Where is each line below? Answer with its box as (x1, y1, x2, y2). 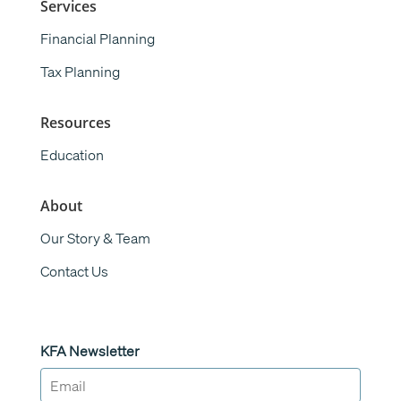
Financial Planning (39, 28, 155, 47)
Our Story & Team (39, 227, 150, 247)
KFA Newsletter (39, 340, 140, 360)
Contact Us (39, 260, 108, 280)
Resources (39, 112, 111, 132)
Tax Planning (39, 61, 120, 81)
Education (39, 144, 104, 164)
